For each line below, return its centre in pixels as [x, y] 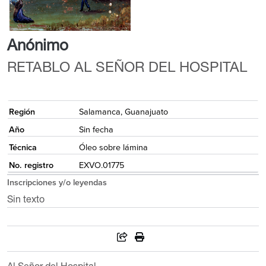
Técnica [23, 147]
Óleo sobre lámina [113, 147]
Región [22, 112]
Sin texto [26, 201]
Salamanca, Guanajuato [123, 112]
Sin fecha [96, 129]
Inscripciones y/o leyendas [57, 183]
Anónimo [37, 47]
